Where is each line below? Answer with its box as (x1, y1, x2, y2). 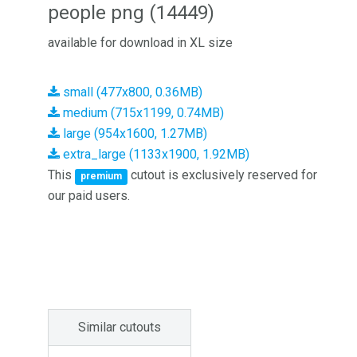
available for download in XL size (48, 35, 233, 50)
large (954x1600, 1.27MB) (60, 126, 207, 141)
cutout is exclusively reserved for (127, 167, 318, 182)
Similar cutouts (78, 320, 161, 335)
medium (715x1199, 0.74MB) (60, 105, 224, 120)
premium (80, 171, 123, 182)
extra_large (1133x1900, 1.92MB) (60, 147, 249, 162)
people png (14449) (48, 2, 214, 24)
